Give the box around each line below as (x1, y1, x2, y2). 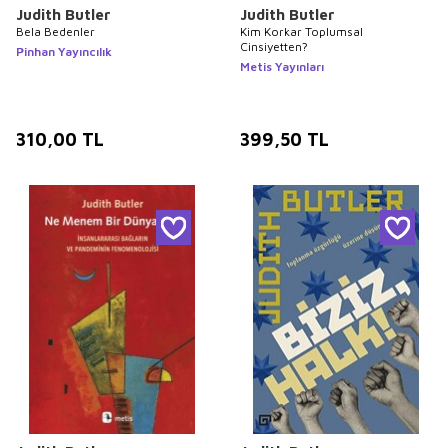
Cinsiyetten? (240, 38, 308, 54)
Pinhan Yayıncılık (16, 43, 112, 59)
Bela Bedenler (16, 23, 95, 39)
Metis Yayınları (240, 58, 324, 74)
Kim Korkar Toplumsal (240, 23, 363, 39)
